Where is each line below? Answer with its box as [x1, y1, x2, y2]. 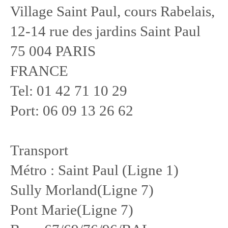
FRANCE [10, 63, 68, 79]
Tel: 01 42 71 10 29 [10, 82, 127, 99]
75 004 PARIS [10, 43, 96, 59]
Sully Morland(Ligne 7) [10, 182, 154, 198]
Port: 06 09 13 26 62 [10, 102, 133, 119]
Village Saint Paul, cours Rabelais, [10, 3, 215, 19]
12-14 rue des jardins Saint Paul [10, 23, 201, 39]
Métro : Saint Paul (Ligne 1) [10, 162, 179, 178]
